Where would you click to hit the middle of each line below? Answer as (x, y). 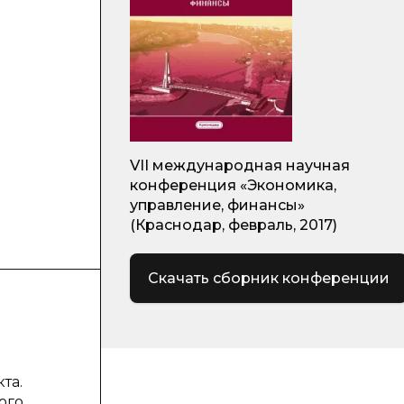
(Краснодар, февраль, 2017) (234, 225)
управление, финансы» (217, 205)
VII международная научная (240, 165)
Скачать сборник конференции (269, 278)
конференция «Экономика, (233, 185)
